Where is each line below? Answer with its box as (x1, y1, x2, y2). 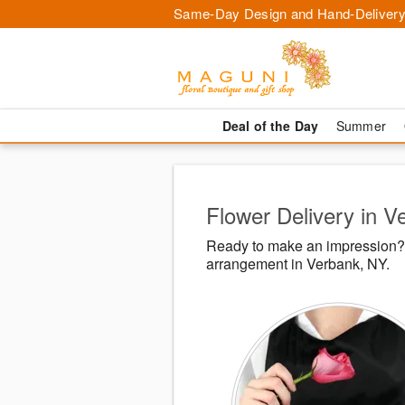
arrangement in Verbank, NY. (206, 253, 390, 275)
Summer (336, 117, 386, 135)
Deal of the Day (221, 117, 318, 135)
